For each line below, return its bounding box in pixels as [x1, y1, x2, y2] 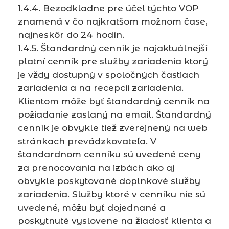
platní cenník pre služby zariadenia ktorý [18, 56, 208, 66]
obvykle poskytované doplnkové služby [18, 175, 200, 186]
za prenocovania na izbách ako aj [18, 162, 174, 173]
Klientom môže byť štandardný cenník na [18, 96, 210, 106]
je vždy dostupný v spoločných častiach [18, 69, 199, 80]
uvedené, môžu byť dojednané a [18, 202, 166, 213]
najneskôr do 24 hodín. [18, 29, 124, 40]
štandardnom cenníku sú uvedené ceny [18, 149, 201, 159]
